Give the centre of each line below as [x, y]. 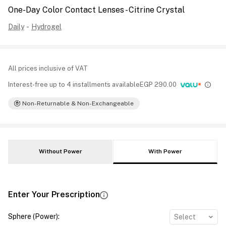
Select [185, 217]
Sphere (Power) [33, 216]
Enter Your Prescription [54, 194]
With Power [165, 151]
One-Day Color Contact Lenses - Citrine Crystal [96, 10]
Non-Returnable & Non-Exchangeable [78, 103]
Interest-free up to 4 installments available [74, 84]
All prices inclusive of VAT [48, 68]
